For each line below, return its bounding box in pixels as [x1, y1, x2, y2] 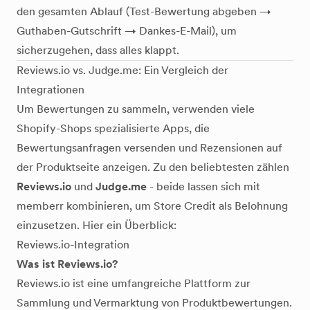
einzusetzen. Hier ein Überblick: [17, 219, 176, 232]
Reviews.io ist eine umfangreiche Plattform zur [17, 277, 250, 290]
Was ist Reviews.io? [17, 257, 118, 271]
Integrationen [17, 83, 84, 96]
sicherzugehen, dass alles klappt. [17, 44, 179, 57]
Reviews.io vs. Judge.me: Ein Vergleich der [17, 64, 228, 77]
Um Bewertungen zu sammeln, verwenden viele [17, 102, 255, 116]
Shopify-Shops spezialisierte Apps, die [17, 122, 210, 135]
